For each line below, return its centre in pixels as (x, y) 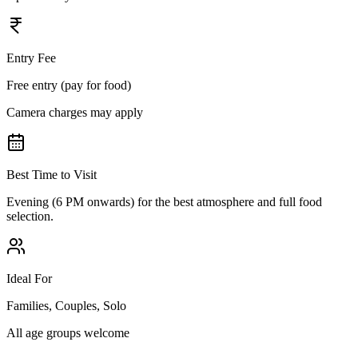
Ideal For (29, 279)
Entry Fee (31, 58)
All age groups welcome (68, 333)
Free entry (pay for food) (69, 86)
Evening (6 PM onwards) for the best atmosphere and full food (164, 202)
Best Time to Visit (52, 175)
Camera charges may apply (75, 113)
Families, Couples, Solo (66, 306)
